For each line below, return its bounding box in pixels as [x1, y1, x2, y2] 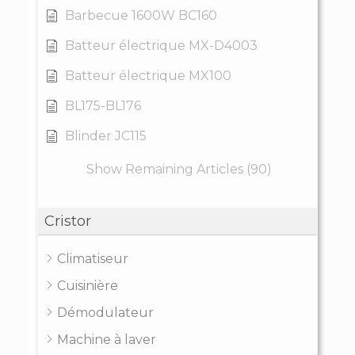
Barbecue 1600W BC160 [64, 7, 217, 23]
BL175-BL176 [64, 97, 141, 113]
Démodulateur [56, 304, 154, 320]
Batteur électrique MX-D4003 [64, 37, 258, 53]
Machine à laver [56, 331, 156, 347]
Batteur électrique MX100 [64, 67, 231, 83]
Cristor [44, 212, 91, 230]
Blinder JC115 [64, 128, 147, 143]
